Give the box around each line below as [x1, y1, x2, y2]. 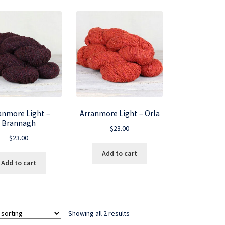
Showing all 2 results [68, 208, 130, 218]
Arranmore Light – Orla [79, 107, 160, 118]
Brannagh [2, 117, 36, 128]
